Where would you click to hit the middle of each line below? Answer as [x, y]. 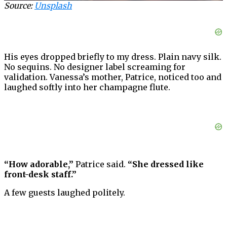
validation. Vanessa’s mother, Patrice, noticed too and [113, 77]
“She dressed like [166, 164]
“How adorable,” [39, 164]
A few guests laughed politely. [65, 193]
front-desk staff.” [40, 175]
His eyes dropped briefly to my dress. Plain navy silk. [113, 57]
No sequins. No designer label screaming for [95, 67]
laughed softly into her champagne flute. [87, 87]
